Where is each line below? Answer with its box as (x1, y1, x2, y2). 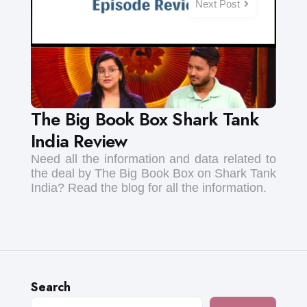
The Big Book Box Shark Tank (31, 106, 259, 133)
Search (31, 278, 71, 297)
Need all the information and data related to (31, 152, 276, 167)
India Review (31, 128, 127, 155)
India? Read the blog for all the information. (31, 181, 267, 195)
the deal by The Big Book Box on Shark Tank (31, 167, 276, 181)
